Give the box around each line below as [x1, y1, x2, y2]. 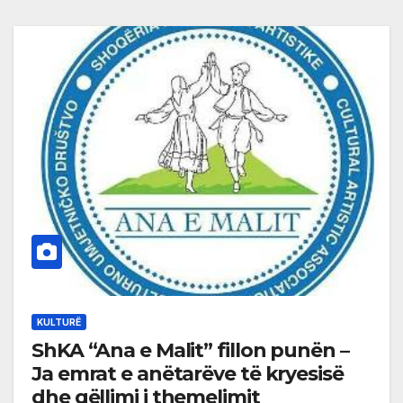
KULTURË [37, 316, 81, 327]
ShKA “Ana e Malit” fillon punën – [31, 337, 349, 363]
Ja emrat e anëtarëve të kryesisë [31, 361, 344, 386]
